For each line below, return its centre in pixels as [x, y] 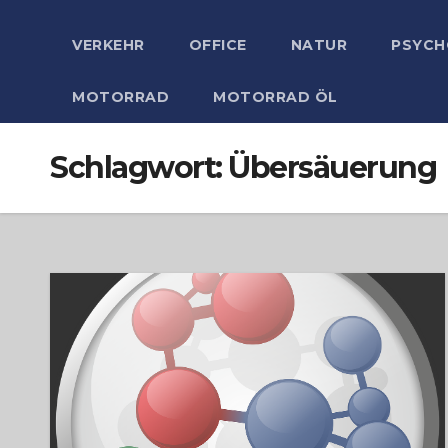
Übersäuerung [332, 167]
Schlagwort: [139, 167]
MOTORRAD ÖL [275, 97]
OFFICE [217, 45]
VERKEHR [108, 45]
